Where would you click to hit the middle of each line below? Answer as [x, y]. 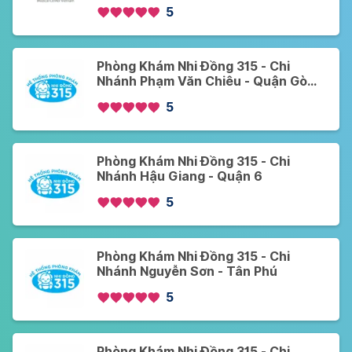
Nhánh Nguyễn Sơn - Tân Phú [187, 272]
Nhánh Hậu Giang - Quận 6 [180, 177]
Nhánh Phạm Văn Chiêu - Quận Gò [202, 82]
